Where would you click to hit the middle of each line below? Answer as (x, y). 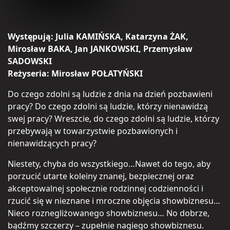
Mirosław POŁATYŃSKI (97, 73)
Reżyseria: (30, 73)
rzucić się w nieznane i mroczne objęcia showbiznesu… (114, 200)
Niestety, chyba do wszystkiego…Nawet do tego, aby (109, 164)
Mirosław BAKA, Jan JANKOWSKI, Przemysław (100, 49)
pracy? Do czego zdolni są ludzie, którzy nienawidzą (108, 106)
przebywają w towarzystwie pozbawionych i (93, 131)
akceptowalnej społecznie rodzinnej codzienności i (106, 188)
